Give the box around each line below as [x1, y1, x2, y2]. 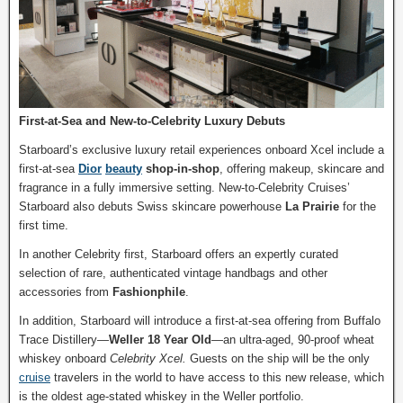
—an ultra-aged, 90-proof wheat [211, 333, 374, 346]
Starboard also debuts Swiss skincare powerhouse [19, 200, 282, 213]
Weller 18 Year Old [109, 333, 211, 346]
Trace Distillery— [19, 333, 109, 346]
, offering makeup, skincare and [219, 162, 384, 175]
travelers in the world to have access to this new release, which [50, 371, 384, 384]
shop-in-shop [142, 162, 219, 175]
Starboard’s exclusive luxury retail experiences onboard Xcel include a [19, 143, 384, 157]
